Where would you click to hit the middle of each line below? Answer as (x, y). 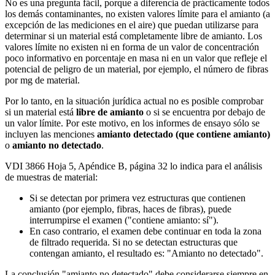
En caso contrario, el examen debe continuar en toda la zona (145, 231)
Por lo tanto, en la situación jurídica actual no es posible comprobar (134, 101)
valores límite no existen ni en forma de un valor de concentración (132, 47)
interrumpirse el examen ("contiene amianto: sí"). (124, 220)
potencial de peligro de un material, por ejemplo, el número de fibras (137, 69)
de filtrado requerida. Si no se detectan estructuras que (134, 242)
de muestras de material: (51, 177)
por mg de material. (42, 80)
